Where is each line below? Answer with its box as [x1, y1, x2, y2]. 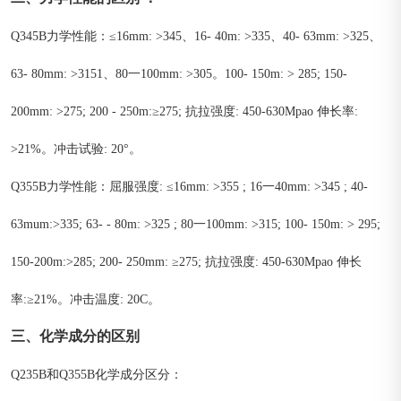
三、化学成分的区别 [11, 330, 140, 346]
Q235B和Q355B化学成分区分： [11, 368, 183, 382]
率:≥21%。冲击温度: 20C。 [11, 293, 160, 307]
